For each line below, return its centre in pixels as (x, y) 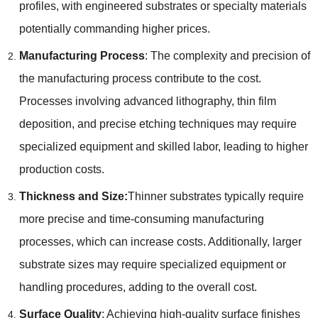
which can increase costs (139, 241)
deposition (45, 124)
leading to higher (265, 146)
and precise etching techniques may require (187, 124)
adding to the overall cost (191, 287)
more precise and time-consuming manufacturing (141, 219)
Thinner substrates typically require (215, 196)
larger (287, 241)
